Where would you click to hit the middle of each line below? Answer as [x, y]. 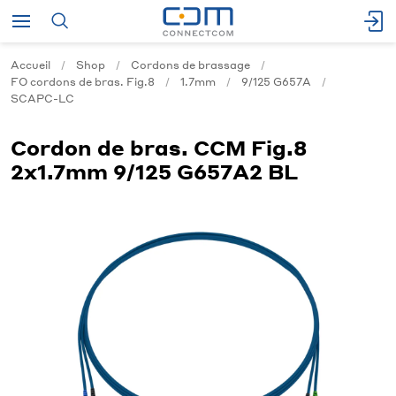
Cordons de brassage [190, 65]
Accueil [30, 65]
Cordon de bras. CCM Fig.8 [159, 147]
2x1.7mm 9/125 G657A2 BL [154, 171]
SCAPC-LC [42, 99]
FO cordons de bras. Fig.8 [83, 82]
